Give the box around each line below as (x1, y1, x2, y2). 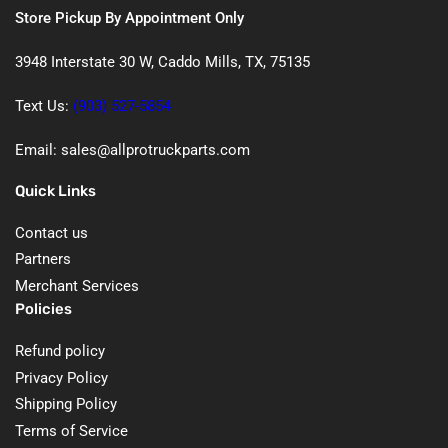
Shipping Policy (15, 395, 117, 414)
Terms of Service (15, 421, 128, 440)
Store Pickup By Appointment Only (15, 8, 244, 27)
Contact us (15, 223, 88, 242)
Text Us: (15, 96, 73, 115)
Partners (15, 250, 71, 269)
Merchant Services (15, 276, 139, 295)
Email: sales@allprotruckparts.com (15, 140, 250, 159)
